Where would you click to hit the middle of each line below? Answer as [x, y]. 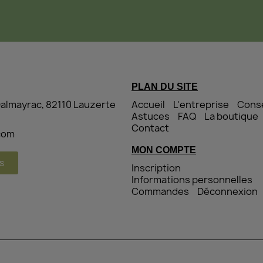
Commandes [160, 191]
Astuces [150, 116]
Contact [150, 128]
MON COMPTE [163, 150]
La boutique [231, 116]
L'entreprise [201, 104]
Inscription [156, 168]
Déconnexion [227, 191]
